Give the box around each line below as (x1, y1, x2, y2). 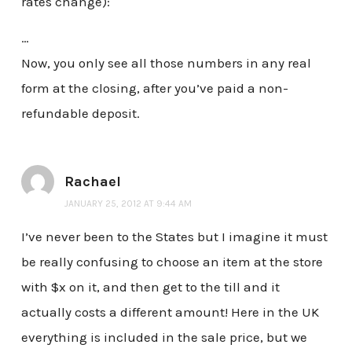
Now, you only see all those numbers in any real (20, 55, 311, 71)
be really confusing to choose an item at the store (20, 253, 323, 269)
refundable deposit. (20, 105, 140, 121)
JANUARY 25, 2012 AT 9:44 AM (64, 197, 192, 209)
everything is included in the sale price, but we (20, 328, 307, 345)
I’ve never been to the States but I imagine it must (20, 228, 328, 244)
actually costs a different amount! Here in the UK (20, 303, 319, 320)
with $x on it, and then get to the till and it (20, 278, 280, 295)
